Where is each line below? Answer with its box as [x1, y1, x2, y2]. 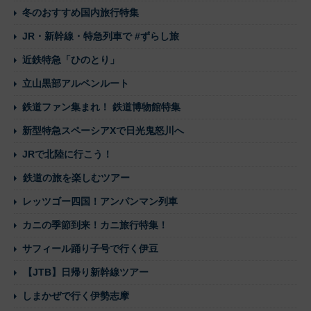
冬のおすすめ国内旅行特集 [22, 6, 139, 18]
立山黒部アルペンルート [22, 77, 129, 89]
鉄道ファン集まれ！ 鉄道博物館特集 [22, 101, 180, 112]
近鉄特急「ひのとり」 [22, 53, 119, 65]
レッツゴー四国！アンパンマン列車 [22, 195, 178, 207]
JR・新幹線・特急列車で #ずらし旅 [22, 30, 179, 42]
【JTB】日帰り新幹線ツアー [23, 266, 149, 278]
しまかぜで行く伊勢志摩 [22, 289, 129, 301]
